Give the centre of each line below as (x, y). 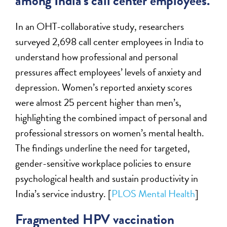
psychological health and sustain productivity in (107, 179)
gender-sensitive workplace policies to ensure (103, 163)
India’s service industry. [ (64, 194)
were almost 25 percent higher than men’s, (99, 103)
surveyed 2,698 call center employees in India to (110, 42)
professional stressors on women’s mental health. (110, 133)
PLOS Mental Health (154, 194)
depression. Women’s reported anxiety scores (104, 87)
